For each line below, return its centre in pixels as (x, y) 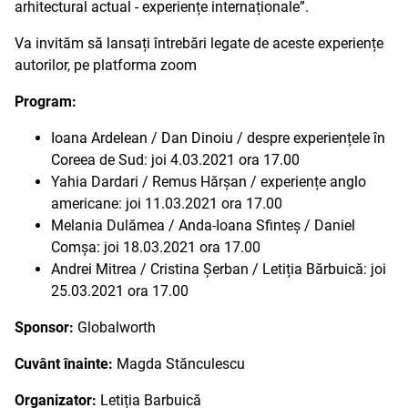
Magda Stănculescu (179, 364)
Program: (46, 102)
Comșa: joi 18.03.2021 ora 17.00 (156, 247)
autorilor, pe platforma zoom (106, 65)
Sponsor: (44, 327)
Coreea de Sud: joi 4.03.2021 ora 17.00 (175, 160)
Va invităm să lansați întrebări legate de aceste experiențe (199, 43)
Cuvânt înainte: (64, 364)
